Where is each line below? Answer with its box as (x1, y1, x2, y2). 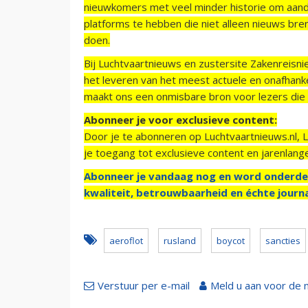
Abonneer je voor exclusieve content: (84, 112, 277, 126)
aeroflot (109, 234, 143, 247)
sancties (265, 234, 300, 247)
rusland (164, 234, 196, 247)
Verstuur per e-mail (98, 278, 190, 292)
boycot (217, 234, 245, 247)
